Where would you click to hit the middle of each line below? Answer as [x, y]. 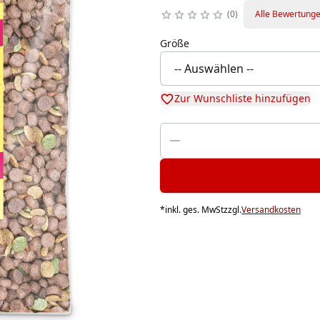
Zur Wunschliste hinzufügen [242, 99]
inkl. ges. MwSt [194, 210]
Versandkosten [271, 210]
